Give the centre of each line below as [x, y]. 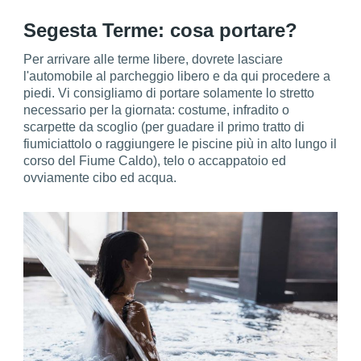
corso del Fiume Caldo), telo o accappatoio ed [155, 160]
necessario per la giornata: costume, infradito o [157, 110]
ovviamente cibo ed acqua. [100, 177]
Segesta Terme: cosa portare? [164, 30]
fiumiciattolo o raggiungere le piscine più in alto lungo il [180, 143]
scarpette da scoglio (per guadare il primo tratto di [164, 127]
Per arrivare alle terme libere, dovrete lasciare [154, 59]
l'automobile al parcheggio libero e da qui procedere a [177, 76]
